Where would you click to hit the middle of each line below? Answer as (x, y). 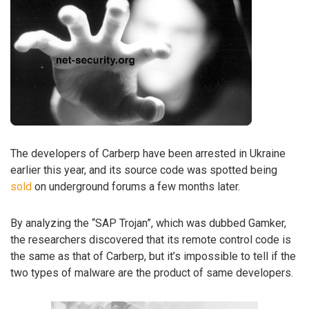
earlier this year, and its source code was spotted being (144, 170)
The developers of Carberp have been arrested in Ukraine (148, 154)
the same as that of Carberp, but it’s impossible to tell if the (153, 256)
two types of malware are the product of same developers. (152, 272)
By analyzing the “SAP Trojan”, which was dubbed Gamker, (148, 223)
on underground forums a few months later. (136, 187)
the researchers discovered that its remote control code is (151, 239)
